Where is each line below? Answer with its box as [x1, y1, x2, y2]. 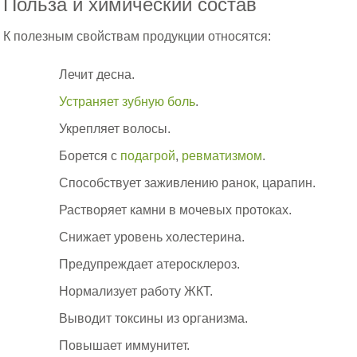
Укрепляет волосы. [59, 122, 171, 136]
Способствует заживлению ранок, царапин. [59, 176, 316, 190]
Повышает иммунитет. [59, 339, 190, 353]
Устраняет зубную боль [59, 95, 196, 109]
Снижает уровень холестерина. [59, 230, 245, 245]
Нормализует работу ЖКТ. [59, 284, 214, 299]
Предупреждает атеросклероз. [59, 257, 241, 272]
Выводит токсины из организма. [59, 312, 249, 326]
